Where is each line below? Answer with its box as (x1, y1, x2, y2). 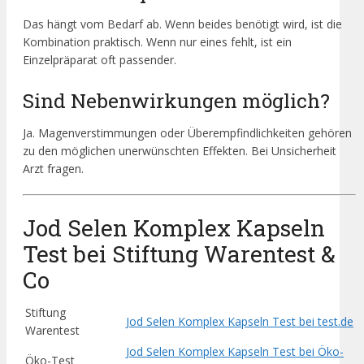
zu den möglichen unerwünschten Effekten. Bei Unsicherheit (23, 143, 336, 159)
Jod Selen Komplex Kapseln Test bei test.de (126, 313, 353, 329)
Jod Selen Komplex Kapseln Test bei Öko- (126, 343, 344, 359)
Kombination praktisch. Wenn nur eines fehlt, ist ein (23, 33, 292, 50)
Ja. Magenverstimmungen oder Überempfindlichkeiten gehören (23, 125, 352, 141)
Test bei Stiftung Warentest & (23, 238, 336, 269)
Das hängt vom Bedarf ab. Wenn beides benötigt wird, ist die (23, 15, 342, 32)
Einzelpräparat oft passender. (23, 51, 176, 67)
